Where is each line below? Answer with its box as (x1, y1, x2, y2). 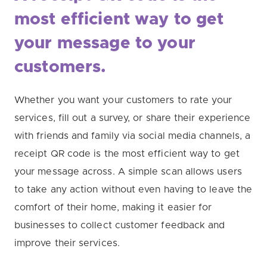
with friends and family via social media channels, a (14, 131, 251, 141)
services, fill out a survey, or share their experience (14, 113, 251, 123)
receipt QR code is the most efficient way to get (14, 148, 240, 159)
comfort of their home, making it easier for (14, 202, 212, 212)
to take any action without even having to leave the (14, 184, 253, 194)
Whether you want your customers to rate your (14, 95, 232, 105)
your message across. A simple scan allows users (14, 166, 242, 176)
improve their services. (14, 238, 123, 248)
